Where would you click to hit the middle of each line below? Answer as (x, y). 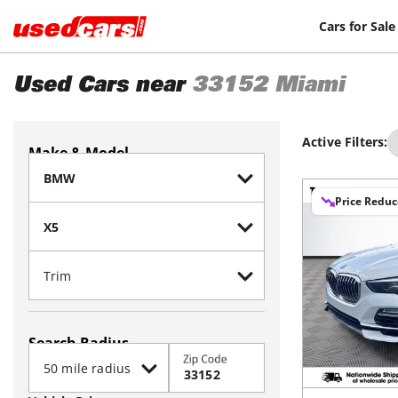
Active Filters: (345, 142)
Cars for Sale (358, 26)
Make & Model (79, 153)
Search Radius (79, 343)
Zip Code (205, 359)
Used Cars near (99, 87)
